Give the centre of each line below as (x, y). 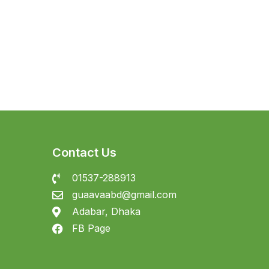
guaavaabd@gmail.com (124, 195)
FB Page (91, 228)
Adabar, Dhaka (106, 211)
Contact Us (84, 153)
